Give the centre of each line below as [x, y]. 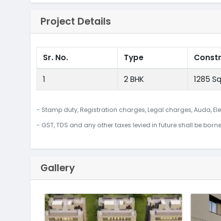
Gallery [57, 167]
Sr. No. [56, 58]
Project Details [75, 21]
